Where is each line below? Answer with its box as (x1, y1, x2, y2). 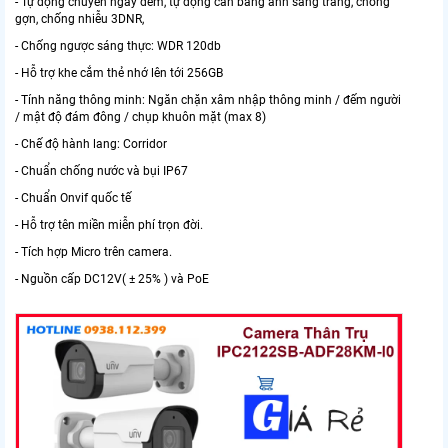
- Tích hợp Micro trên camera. (15, 245, 172, 260)
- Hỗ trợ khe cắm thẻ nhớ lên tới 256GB (15, 66, 223, 81)
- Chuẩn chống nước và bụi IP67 (15, 164, 188, 179)
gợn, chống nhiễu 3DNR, (15, 12, 144, 27)
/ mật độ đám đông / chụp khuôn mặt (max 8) (15, 110, 266, 125)
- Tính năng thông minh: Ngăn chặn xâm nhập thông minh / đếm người (15, 93, 401, 108)
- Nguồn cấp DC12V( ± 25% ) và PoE (15, 272, 209, 287)
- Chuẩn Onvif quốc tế (15, 191, 131, 206)
